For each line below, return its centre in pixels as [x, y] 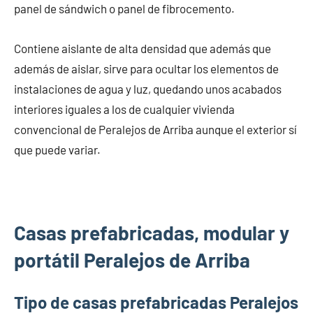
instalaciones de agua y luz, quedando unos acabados [148, 88]
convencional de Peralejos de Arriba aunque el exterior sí [155, 129]
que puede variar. [57, 149]
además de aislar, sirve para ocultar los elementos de [146, 68]
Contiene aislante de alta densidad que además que [143, 48]
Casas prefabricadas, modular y [152, 232]
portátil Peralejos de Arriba [132, 260]
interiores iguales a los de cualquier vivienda [124, 109]
